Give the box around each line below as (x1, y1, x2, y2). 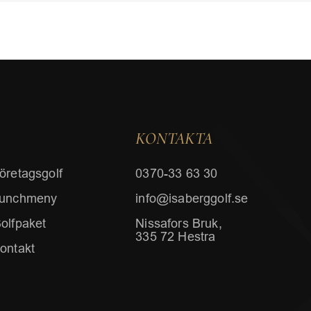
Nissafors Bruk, (135, 217, 222, 230)
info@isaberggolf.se (135, 192, 249, 205)
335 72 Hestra (135, 230, 216, 244)
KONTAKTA (135, 128, 213, 149)
